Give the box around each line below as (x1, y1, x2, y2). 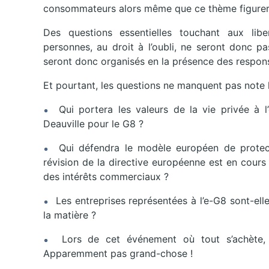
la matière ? (43, 209, 96, 221)
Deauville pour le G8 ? (43, 118, 144, 130)
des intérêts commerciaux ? (43, 171, 169, 183)
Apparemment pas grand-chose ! (43, 247, 193, 259)
